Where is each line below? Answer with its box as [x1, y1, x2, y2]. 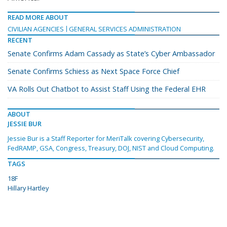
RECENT [8, 35, 32, 45]
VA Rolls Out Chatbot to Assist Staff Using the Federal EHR [8, 84, 206, 94]
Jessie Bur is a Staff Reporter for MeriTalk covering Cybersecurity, [8, 134, 204, 143]
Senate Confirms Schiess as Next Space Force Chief [8, 66, 179, 77]
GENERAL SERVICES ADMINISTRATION [69, 24, 181, 34]
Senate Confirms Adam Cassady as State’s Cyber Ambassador [8, 49, 215, 59]
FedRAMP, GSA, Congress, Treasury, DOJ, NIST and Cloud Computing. [8, 143, 214, 153]
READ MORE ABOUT [8, 13, 68, 22]
